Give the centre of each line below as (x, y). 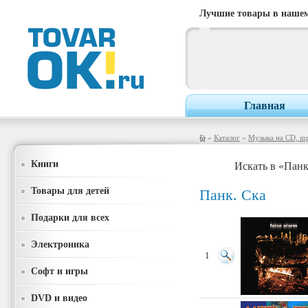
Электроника (60, 244)
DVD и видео (59, 298)
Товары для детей (70, 190)
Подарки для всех (70, 217)
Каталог (227, 137)
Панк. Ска (233, 195)
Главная (264, 106)
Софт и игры (59, 271)
